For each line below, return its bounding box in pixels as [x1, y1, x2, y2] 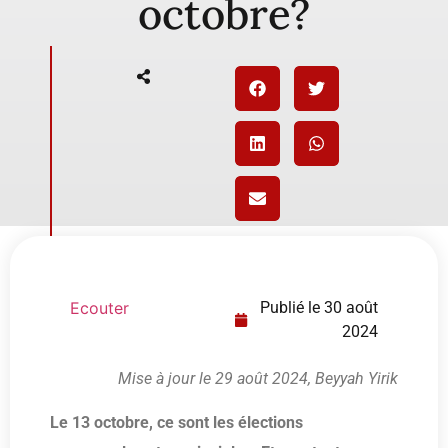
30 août [324, 298, 378, 317]
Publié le [260, 298, 320, 317]
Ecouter [70, 298, 129, 318]
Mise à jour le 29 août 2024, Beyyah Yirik [118, 369, 398, 388]
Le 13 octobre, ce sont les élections [50, 413, 303, 433]
